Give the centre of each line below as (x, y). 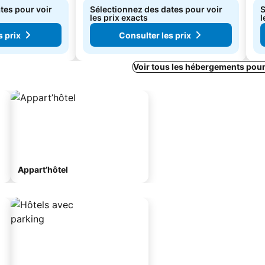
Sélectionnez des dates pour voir (156, 9)
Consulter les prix (155, 35)
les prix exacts (119, 17)
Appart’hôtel (43, 169)
